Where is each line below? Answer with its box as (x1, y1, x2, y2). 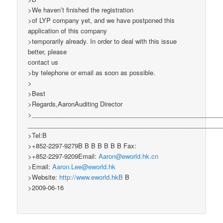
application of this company (28, 25, 108, 35)
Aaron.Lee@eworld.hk (52, 161, 116, 171)
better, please (28, 46, 67, 56)
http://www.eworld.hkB (59, 172, 123, 182)
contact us (28, 57, 59, 67)
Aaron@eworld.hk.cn (99, 151, 159, 161)
